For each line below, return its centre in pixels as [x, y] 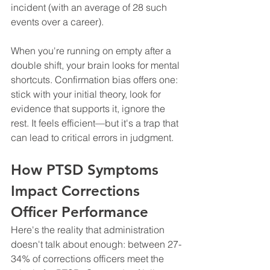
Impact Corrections [77, 190]
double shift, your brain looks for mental [96, 65]
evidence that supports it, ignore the [89, 108]
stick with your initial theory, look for [87, 94]
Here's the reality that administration [89, 229]
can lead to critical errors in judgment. [92, 137]
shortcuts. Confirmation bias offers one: [96, 79]
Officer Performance [80, 212]
